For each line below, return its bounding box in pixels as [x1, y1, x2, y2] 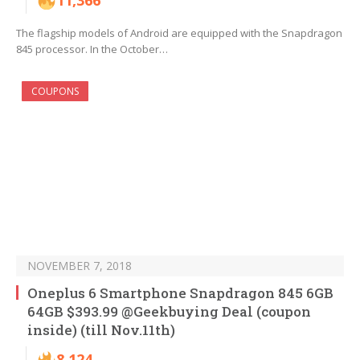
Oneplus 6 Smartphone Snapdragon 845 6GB [27, 284, 333, 303]
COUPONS [31, 84, 79, 99]
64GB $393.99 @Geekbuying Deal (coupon [27, 302, 311, 321]
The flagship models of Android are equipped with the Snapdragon [16, 26, 342, 41]
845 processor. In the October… [16, 42, 168, 57]
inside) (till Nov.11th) [27, 321, 175, 340]
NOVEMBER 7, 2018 [27, 258, 132, 274]
